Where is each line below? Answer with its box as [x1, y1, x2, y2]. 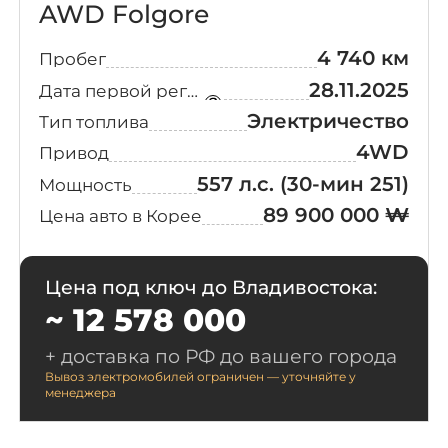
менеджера [44, 385, 116, 401]
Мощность [38, 173, 132, 195]
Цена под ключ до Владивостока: [44, 276, 377, 300]
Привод [38, 142, 109, 164]
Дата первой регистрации [186, 79, 198, 101]
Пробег [38, 48, 106, 70]
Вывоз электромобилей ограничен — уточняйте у [44, 369, 356, 385]
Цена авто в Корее [38, 205, 202, 227]
